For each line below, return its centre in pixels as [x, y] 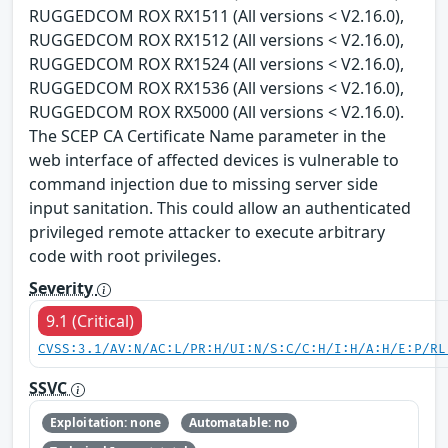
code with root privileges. [125, 255]
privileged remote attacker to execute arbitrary [207, 231]
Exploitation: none [105, 423]
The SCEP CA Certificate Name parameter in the [207, 135]
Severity [63, 287]
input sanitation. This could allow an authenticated [220, 207]
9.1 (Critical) [90, 320]
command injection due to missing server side [203, 183]
